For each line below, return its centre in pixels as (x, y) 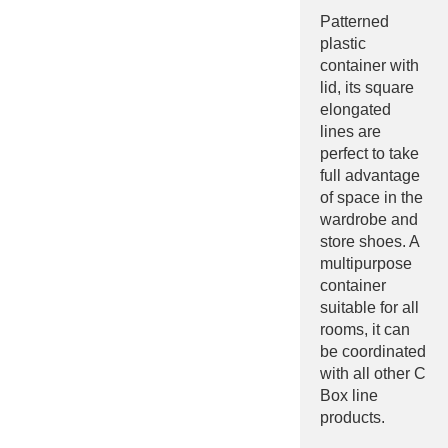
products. (352, 417)
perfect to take (369, 153)
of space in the (371, 197)
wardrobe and (369, 219)
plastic (343, 43)
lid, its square (367, 87)
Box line (349, 395)
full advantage (370, 175)
